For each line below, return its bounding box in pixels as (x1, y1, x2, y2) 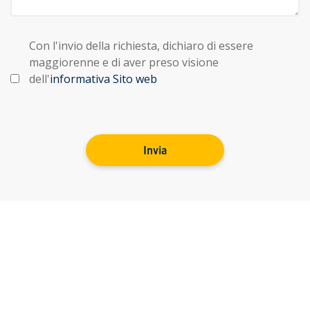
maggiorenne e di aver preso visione (29, 55, 219, 70)
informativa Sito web (50, 71, 157, 86)
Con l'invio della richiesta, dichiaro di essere (29, 38, 253, 53)
